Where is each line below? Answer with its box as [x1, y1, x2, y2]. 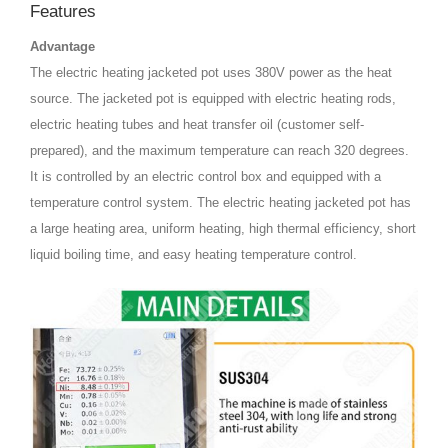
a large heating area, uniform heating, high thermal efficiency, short [30, 221, 416, 237]
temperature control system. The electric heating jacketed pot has [30, 195, 411, 211]
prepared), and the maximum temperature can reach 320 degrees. [30, 143, 409, 159]
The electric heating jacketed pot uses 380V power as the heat [30, 65, 392, 81]
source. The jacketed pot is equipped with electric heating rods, [30, 91, 396, 107]
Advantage [30, 39, 95, 55]
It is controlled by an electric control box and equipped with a [30, 169, 381, 185]
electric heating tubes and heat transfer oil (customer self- [30, 117, 364, 133]
